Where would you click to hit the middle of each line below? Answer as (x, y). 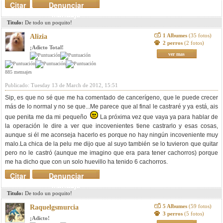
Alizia (39, 37)
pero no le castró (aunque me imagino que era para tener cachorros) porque (111, 153)
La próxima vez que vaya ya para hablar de (158, 117)
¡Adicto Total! (47, 47)
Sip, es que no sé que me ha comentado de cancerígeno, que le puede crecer (111, 98)
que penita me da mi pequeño (48, 117)
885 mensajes (18, 72)
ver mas (177, 54)
